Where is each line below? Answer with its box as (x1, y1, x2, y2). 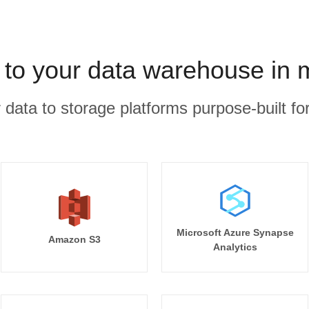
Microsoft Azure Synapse (176, 227, 294, 238)
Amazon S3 (48, 234, 101, 245)
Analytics (212, 241, 257, 252)
